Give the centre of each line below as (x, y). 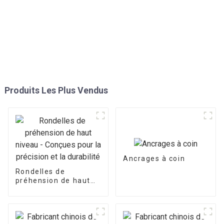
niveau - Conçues (48, 190)
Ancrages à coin (154, 158)
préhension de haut (53, 181)
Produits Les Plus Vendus (56, 90)
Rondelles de (40, 172)
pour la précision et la (57, 199)
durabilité (34, 208)
